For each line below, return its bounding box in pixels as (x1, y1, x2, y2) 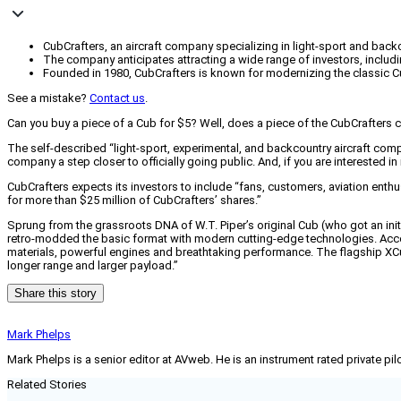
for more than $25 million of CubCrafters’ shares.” (7, 193, 261, 208)
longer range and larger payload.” (7, 259, 178, 273)
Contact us (90, 91, 145, 106)
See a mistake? (7, 91, 90, 106)
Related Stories (7, 378, 87, 392)
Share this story (14, 286, 97, 301)
